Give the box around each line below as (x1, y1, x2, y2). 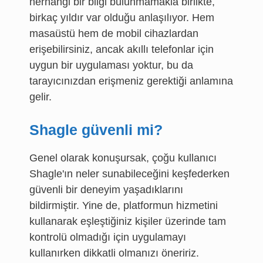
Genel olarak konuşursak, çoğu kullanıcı (29, 152, 217, 164)
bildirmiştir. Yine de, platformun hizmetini (29, 200, 218, 211)
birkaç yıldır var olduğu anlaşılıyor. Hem (29, 12, 214, 23)
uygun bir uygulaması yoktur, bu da (29, 59, 193, 71)
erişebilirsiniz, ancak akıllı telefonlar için (29, 43, 214, 55)
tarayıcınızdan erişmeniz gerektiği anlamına (29, 75, 233, 87)
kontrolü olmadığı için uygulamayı (29, 231, 186, 243)
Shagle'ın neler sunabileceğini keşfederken (29, 168, 230, 180)
